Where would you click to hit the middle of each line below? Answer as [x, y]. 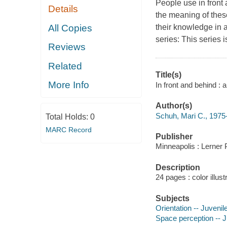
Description [178, 167]
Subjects [172, 198]
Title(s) [168, 75]
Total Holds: [68, 117]
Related [65, 66]
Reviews [67, 47]
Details [63, 9]
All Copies [70, 28]
